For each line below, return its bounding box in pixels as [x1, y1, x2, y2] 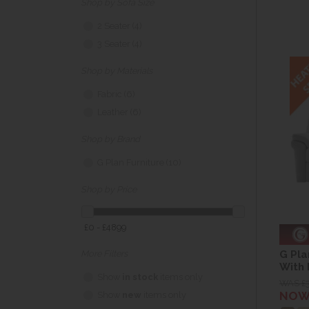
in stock [122, 272, 158, 283]
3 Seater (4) [97, 39, 142, 50]
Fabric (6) [97, 89, 135, 100]
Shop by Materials [81, 66, 152, 77]
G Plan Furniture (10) [97, 157, 181, 168]
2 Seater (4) [97, 21, 142, 32]
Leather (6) [97, 107, 141, 118]
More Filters [81, 248, 128, 259]
